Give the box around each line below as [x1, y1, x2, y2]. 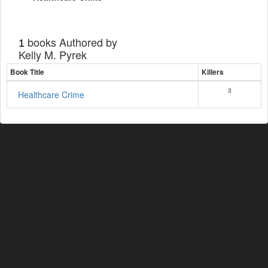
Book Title [10, 67, 44, 77]
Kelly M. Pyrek [19, 47, 87, 62]
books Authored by [25, 34, 117, 50]
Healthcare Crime [18, 89, 84, 100]
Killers [202, 67, 224, 77]
